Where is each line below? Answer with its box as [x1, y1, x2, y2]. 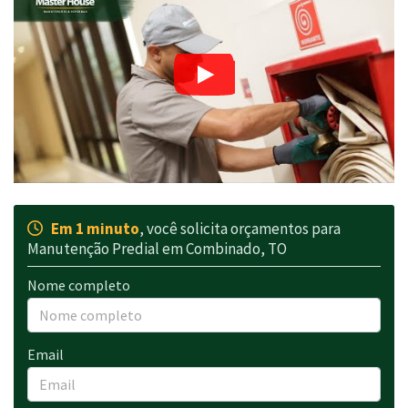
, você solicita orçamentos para [139, 218, 341, 239]
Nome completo [27, 275, 130, 294]
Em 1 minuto [43, 218, 139, 239]
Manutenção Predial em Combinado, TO [27, 238, 287, 259]
